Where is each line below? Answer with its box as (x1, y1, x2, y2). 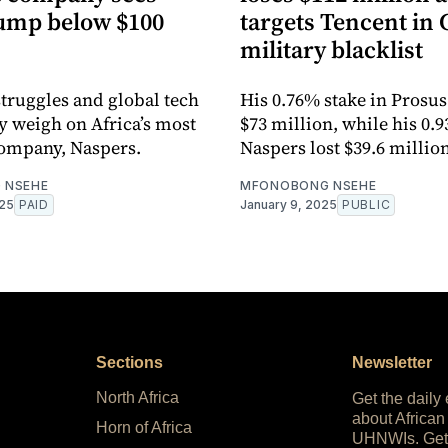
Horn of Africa (96, 419, 192, 437)
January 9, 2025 (240, 197, 337, 213)
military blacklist (240, 33, 423, 67)
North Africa (96, 389, 179, 407)
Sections (96, 354, 163, 372)
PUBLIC (342, 197, 391, 213)
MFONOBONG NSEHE (240, 178, 377, 194)
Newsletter (352, 354, 432, 372)
